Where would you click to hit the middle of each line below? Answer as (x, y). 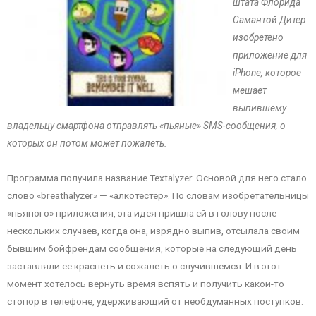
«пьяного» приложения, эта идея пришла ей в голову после (142, 213)
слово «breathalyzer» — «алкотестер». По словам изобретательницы (158, 196)
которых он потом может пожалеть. (87, 144)
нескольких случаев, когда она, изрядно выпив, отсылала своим (153, 231)
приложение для (270, 55)
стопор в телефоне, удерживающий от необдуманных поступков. (155, 302)
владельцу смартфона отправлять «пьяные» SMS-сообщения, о (146, 126)
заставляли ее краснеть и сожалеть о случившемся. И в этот (144, 266)
